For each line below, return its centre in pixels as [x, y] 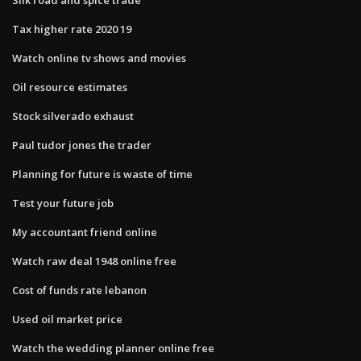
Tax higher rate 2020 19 [72, 29]
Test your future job [63, 203]
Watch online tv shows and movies [99, 58]
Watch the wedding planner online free [113, 348]
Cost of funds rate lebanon [79, 290]
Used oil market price [67, 319]
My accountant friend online [85, 232]
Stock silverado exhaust [73, 116]
